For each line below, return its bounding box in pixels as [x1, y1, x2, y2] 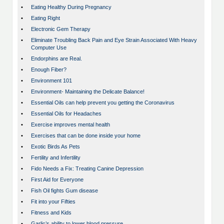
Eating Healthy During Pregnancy [31, 4, 111, 10]
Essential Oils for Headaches [31, 110, 101, 117]
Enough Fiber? [31, 66, 66, 73]
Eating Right [31, 15, 60, 21]
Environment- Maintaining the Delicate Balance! [31, 88, 144, 95]
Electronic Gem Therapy [31, 26, 90, 32]
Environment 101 [31, 77, 72, 84]
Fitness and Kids [31, 209, 71, 216]
